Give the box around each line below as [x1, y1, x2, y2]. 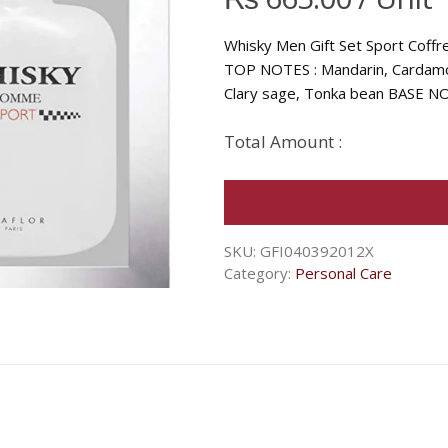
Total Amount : [224, 130, 342, 153]
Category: [224, 263, 295, 284]
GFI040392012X [260, 241, 374, 262]
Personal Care [295, 263, 392, 284]
